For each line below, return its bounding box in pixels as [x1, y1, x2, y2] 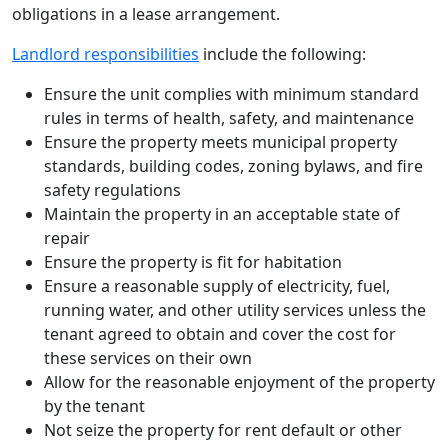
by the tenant [44, 394, 149, 417]
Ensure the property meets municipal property [44, 130, 397, 153]
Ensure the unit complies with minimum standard [44, 82, 419, 105]
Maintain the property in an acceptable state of [44, 202, 400, 225]
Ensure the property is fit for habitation [44, 250, 342, 273]
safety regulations [44, 178, 181, 201]
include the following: [199, 42, 366, 65]
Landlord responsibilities [12, 42, 199, 65]
